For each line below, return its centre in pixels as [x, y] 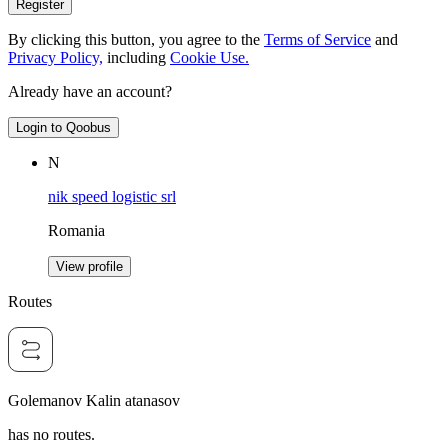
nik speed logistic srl [112, 197]
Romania [76, 231]
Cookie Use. [209, 58]
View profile [89, 267]
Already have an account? [90, 92]
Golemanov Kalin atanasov [94, 401]
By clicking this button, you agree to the [134, 40]
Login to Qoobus [63, 128]
